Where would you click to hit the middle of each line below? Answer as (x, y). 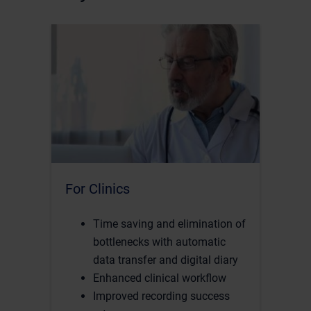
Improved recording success (161, 296)
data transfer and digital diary (166, 260)
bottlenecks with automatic (159, 242)
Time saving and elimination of (169, 224)
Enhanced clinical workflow (160, 278)
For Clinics (98, 189)
